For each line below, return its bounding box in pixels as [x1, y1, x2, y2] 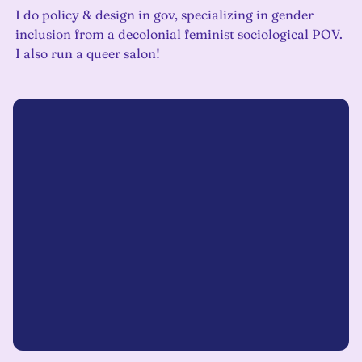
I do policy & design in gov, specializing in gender [15, 6, 314, 23]
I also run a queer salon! [15, 45, 160, 62]
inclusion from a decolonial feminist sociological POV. [15, 26, 343, 43]
